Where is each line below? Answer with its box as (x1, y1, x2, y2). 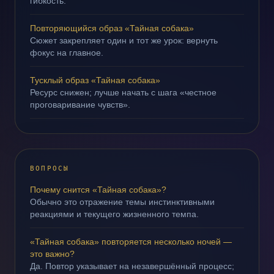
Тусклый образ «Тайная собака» (30, 75, 160, 85)
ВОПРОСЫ (30, 165, 70, 172)
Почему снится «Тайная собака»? (30, 185, 166, 194)
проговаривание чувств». (30, 100, 130, 109)
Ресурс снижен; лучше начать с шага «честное (30, 87, 217, 97)
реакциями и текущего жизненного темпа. (30, 209, 199, 219)
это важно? (30, 249, 75, 259)
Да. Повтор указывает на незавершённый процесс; (30, 261, 234, 271)
